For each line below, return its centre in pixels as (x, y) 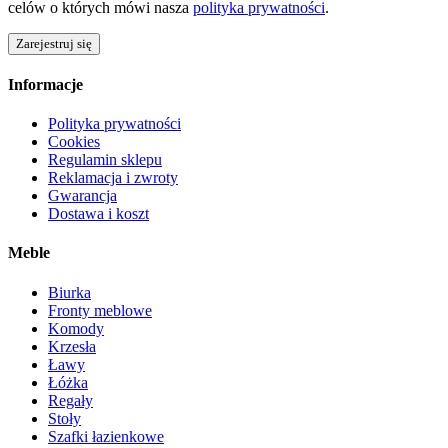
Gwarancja (82, 196)
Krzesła (72, 346)
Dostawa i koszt (98, 214)
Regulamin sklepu (105, 160)
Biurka (69, 292)
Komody (76, 328)
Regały (70, 400)
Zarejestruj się (54, 43)
